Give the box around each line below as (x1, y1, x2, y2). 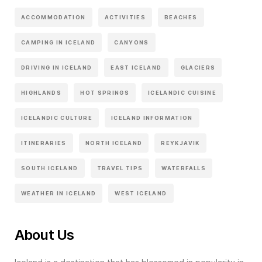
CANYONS (114, 39, 149, 46)
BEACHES (164, 13, 198, 20)
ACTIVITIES (104, 13, 146, 20)
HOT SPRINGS (80, 89, 130, 96)
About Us (15, 226, 74, 243)
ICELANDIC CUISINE (148, 89, 216, 96)
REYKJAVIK (161, 139, 200, 146)
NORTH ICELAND (85, 139, 143, 146)
